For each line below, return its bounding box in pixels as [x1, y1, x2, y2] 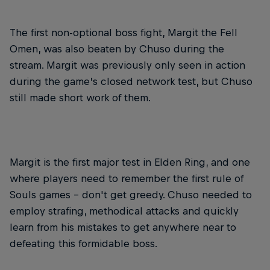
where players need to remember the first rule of [10, 172, 243, 185]
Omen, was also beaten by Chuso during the [10, 43, 224, 55]
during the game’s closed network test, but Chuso [10, 75, 253, 88]
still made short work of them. [10, 92, 151, 104]
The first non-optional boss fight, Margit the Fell [10, 27, 237, 39]
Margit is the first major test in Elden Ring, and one [10, 156, 250, 169]
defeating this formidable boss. [10, 237, 157, 250]
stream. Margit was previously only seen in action [10, 59, 245, 72]
